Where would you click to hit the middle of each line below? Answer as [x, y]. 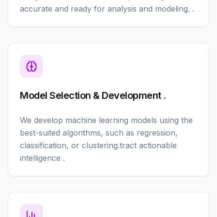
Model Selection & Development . [93, 95]
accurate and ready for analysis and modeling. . [107, 9]
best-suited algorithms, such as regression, [99, 133]
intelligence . [42, 158]
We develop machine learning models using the [106, 120]
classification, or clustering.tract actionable [98, 145]
